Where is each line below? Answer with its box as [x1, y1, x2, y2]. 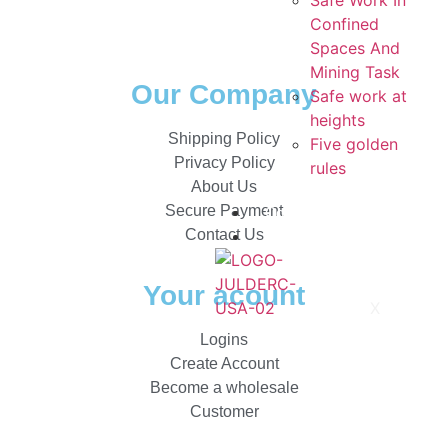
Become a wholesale [149, 379, 299, 397]
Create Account [169, 355, 279, 373]
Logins [200, 331, 248, 349]
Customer [189, 403, 259, 421]
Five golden [310, 134, 399, 154]
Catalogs [265, 228, 324, 245]
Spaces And [310, 38, 401, 58]
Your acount [143, 280, 305, 312]
